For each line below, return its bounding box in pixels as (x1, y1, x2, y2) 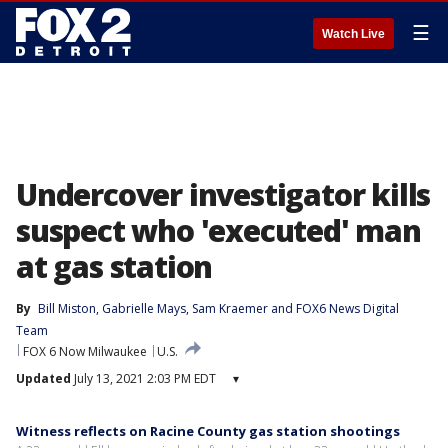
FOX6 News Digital (296, 300, 399, 317)
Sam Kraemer (192, 300, 268, 317)
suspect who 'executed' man (16, 210, 421, 251)
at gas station (16, 246, 213, 287)
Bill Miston (38, 300, 96, 317)
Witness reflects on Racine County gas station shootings (16, 422, 400, 440)
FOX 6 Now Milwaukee (23, 343, 147, 360)
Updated (16, 370, 71, 387)
